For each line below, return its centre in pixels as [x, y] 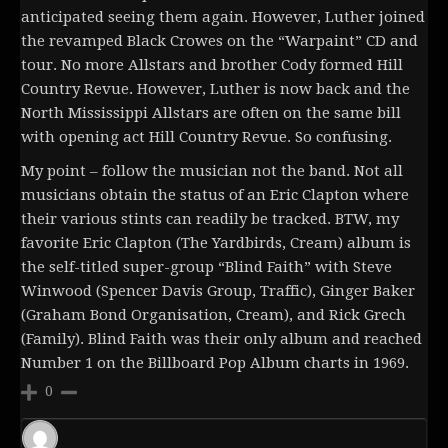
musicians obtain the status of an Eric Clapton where [215, 195]
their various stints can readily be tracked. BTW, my [210, 219]
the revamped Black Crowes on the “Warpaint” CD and [219, 41]
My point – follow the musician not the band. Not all [212, 171]
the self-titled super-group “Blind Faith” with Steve [206, 267]
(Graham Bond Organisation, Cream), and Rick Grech [213, 315]
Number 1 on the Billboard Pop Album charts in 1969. [215, 363]
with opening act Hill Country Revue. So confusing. [206, 137]
